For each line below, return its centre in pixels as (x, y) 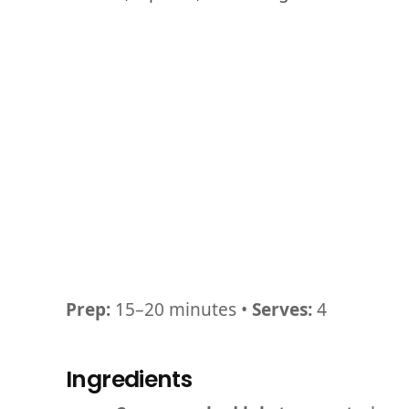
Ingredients (129, 379)
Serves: (282, 309)
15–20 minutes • (181, 309)
